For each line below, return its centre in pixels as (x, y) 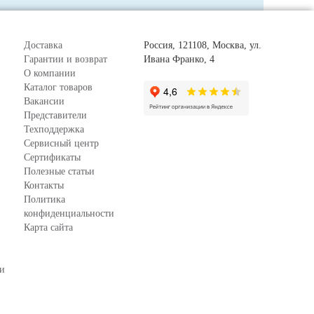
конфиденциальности (69, 213)
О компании (50, 73)
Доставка (43, 45)
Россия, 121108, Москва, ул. (203, 45)
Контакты (44, 185)
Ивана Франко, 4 (179, 59)
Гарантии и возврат (66, 59)
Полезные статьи (59, 171)
